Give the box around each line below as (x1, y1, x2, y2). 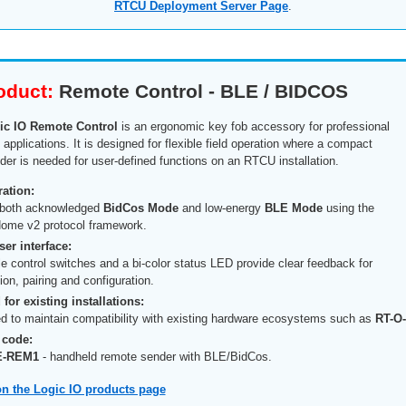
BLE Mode (264, 200, 323, 215)
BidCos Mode (102, 200, 179, 215)
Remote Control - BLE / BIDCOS (58, 80, 348, 102)
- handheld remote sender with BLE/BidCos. (38, 349, 272, 363)
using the (322, 200, 374, 215)
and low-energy (178, 200, 265, 215)
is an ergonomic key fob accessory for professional (117, 120, 390, 134)
